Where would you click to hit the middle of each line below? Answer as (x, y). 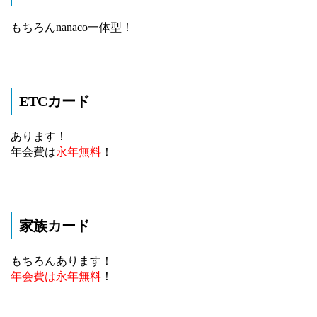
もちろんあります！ (62, 261)
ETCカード (54, 101)
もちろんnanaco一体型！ (72, 27)
